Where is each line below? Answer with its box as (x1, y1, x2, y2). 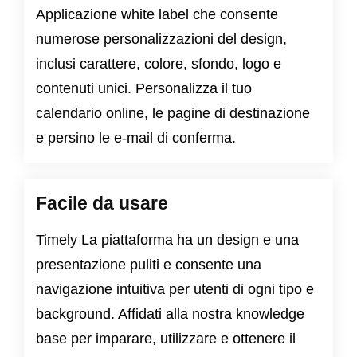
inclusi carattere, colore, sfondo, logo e (36, 56, 281, 73)
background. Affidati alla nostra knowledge (36, 306, 304, 323)
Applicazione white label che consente (36, 6, 278, 23)
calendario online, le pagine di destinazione (36, 105, 310, 122)
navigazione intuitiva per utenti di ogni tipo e (36, 281, 314, 298)
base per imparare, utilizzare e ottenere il (36, 331, 296, 347)
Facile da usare (36, 193, 168, 214)
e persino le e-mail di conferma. (36, 130, 236, 147)
